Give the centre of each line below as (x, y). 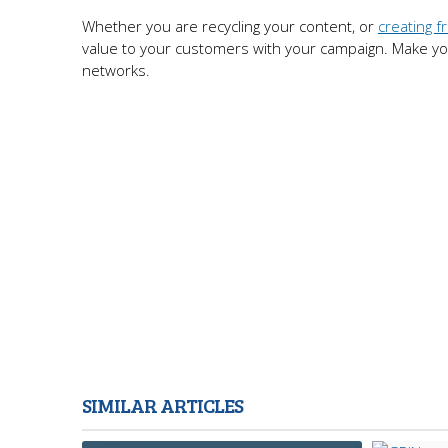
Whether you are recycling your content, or (230, 26)
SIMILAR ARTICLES (162, 405)
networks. (116, 70)
